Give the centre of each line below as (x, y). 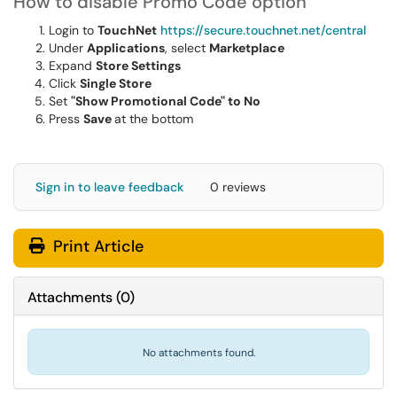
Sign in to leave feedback (109, 187)
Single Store (116, 83)
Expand (72, 66)
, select (187, 48)
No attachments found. (198, 353)
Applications (126, 48)
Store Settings (138, 66)
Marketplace (247, 48)
